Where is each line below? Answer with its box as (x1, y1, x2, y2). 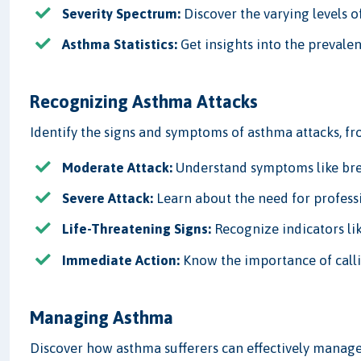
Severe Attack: (62, 190, 154, 207)
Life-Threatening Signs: (62, 221, 212, 238)
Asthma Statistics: (62, 35, 178, 52)
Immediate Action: (62, 251, 180, 268)
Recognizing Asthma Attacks (30, 90, 259, 112)
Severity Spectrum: (62, 5, 181, 22)
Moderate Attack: (62, 159, 173, 176)
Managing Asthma (30, 306, 174, 328)
